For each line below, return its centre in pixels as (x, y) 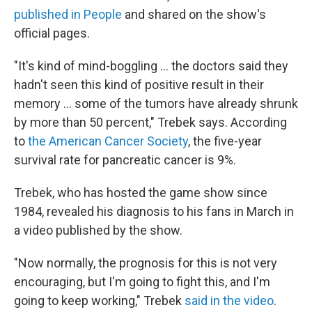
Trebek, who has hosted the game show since (141, 193)
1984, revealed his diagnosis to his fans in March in (154, 211)
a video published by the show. (98, 230)
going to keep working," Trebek (99, 301)
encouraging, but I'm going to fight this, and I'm (142, 282)
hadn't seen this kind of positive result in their (139, 85)
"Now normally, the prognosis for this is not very (146, 263)
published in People (68, 14)
